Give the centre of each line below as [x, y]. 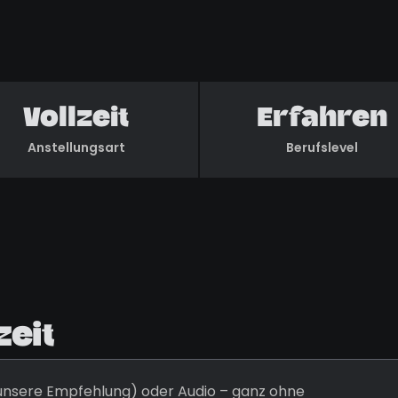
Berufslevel [322, 147]
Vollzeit [76, 121]
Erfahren [322, 121]
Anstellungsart [76, 147]
